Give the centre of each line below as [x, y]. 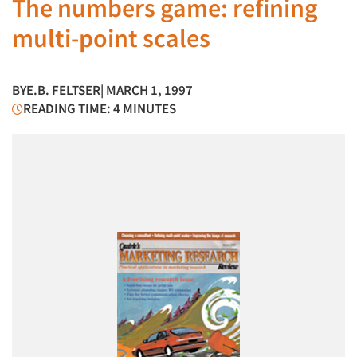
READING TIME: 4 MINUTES [100, 108]
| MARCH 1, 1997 [147, 90]
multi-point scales [111, 38]
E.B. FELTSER [63, 90]
